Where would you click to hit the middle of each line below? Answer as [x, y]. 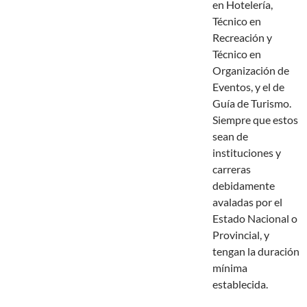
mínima [230, 268]
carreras [232, 169]
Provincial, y [241, 235]
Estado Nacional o [255, 219]
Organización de [251, 71]
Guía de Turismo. [252, 103]
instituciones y [247, 153]
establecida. [240, 284]
